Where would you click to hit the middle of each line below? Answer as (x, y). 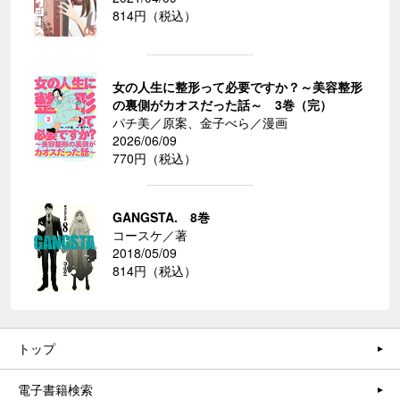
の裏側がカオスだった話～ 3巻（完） (222, 105)
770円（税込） (154, 158)
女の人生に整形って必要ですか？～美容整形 (237, 87)
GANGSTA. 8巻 (161, 217)
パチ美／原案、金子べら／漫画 (200, 123)
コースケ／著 (150, 235)
